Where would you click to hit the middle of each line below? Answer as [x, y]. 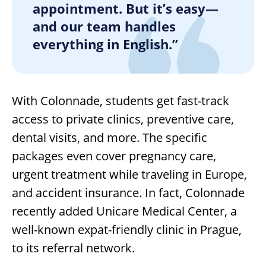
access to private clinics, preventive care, [123, 119]
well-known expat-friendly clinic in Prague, [127, 229]
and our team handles [104, 26]
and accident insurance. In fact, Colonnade [128, 192]
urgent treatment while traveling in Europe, [129, 174]
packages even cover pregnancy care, [114, 156]
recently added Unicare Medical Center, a [124, 211]
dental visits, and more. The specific [110, 137]
